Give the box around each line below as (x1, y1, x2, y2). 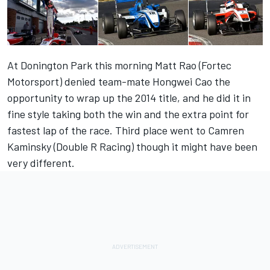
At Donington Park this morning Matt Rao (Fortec (7, 58, 231, 72)
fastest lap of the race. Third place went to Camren (7, 124, 244, 137)
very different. (7, 156, 75, 170)
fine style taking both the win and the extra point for (7, 107, 249, 121)
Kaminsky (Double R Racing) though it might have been (7, 140, 257, 154)
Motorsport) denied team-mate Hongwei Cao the (7, 75, 230, 89)
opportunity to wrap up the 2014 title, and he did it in (7, 91, 251, 105)
